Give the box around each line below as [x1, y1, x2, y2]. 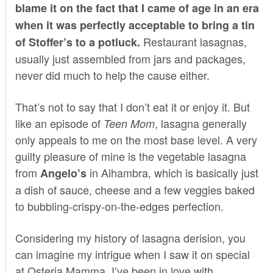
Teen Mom [103, 115, 155, 131]
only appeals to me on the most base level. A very [15, 131, 257, 147]
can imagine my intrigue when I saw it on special [15, 246, 250, 262]
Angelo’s [40, 165, 87, 181]
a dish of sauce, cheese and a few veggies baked [15, 181, 255, 197]
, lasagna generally [154, 115, 247, 131]
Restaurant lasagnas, [143, 33, 247, 49]
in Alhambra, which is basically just [86, 164, 258, 180]
